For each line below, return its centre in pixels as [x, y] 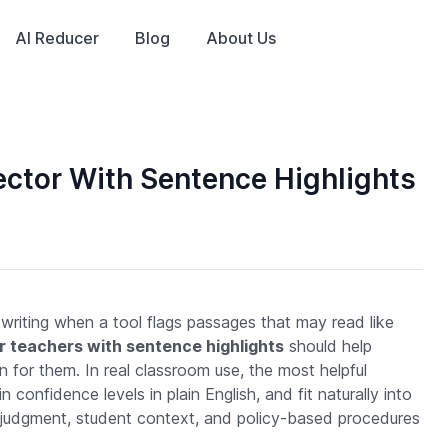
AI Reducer [56, 38]
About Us [240, 38]
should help [327, 346]
